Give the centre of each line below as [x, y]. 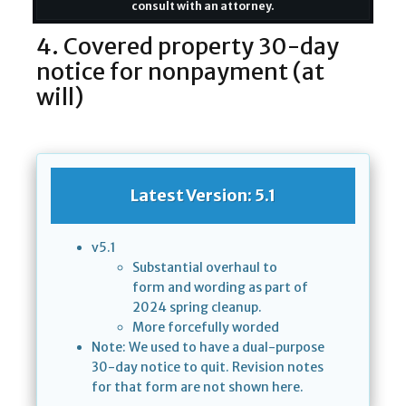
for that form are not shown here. [198, 387]
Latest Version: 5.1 [203, 195]
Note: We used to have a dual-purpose [208, 347]
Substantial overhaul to [205, 267]
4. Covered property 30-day [188, 46]
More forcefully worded [206, 327]
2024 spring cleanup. [197, 307]
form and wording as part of [220, 287]
